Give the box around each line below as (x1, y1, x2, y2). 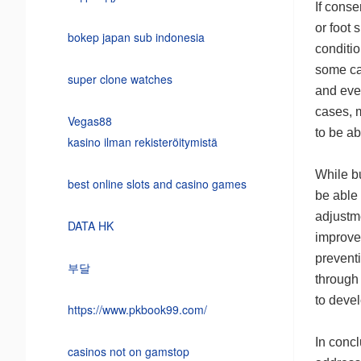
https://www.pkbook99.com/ (67, 301, 207, 318)
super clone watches (67, 71, 172, 88)
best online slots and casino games (67, 176, 247, 193)
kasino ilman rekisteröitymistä (67, 134, 218, 151)
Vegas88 (67, 113, 112, 130)
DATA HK (67, 218, 114, 234)
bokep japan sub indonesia (67, 29, 205, 46)
